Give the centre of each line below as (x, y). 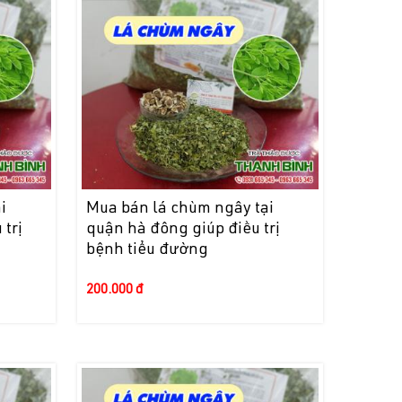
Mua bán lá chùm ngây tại (179, 210)
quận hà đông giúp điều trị (183, 230)
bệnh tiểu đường (147, 251)
